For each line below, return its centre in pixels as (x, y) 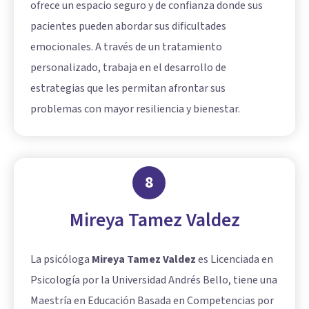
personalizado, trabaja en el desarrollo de (128, 68)
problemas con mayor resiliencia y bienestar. (135, 109)
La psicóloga (61, 259)
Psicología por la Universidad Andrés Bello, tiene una (154, 280)
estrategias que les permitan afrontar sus (128, 88)
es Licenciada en (235, 259)
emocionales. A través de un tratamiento (126, 47)
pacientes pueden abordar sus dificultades (128, 26)
